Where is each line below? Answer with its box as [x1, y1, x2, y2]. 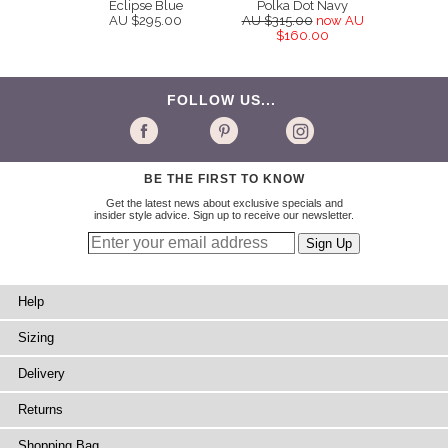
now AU [315, 13, 364, 29]
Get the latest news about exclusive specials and [105, 197, 343, 210]
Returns [18, 402, 63, 418]
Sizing [18, 330, 54, 346]
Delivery [18, 366, 65, 382]
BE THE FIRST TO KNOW [143, 172, 305, 187]
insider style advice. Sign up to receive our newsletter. [94, 209, 354, 222]
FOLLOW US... [167, 92, 281, 109]
